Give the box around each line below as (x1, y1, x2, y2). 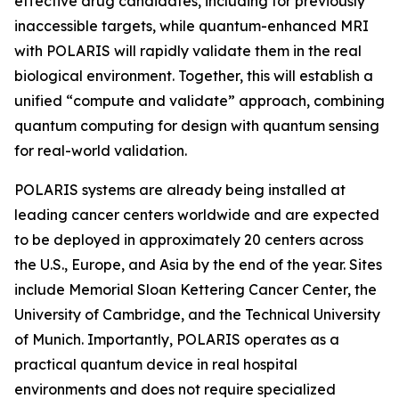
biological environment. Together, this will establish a (14, 67, 373, 85)
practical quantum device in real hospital (14, 355, 297, 373)
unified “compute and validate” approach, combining (14, 92, 385, 110)
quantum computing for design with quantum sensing (14, 117, 379, 134)
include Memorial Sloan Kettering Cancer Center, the (14, 281, 377, 298)
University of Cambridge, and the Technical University (14, 305, 380, 323)
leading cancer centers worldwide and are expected (14, 206, 379, 224)
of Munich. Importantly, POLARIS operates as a (14, 330, 339, 348)
